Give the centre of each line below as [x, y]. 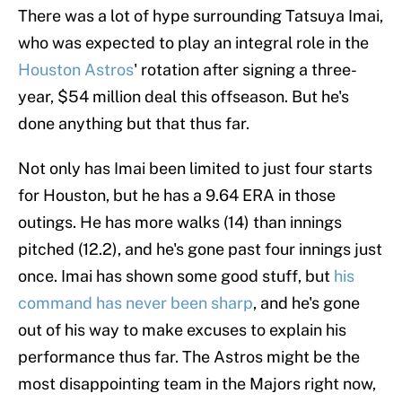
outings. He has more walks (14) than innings [180, 223]
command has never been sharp [135, 303]
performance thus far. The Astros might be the [189, 357]
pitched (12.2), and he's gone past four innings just [200, 249]
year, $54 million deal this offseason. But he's [184, 97]
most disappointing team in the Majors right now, [197, 384]
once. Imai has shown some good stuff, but [176, 276]
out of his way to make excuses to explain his [182, 330]
